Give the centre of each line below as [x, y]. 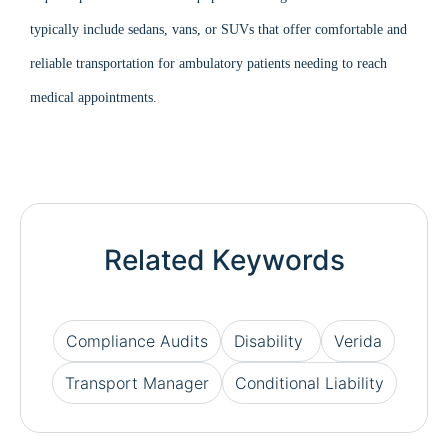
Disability [271, 341]
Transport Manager [136, 383]
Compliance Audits [137, 341]
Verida [358, 341]
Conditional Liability [309, 383]
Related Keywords [224, 260]
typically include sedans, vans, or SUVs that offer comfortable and [218, 29]
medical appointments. [93, 97]
